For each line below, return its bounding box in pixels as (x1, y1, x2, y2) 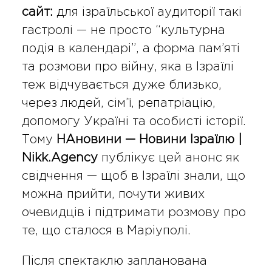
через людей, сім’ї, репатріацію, (21, 98, 216, 109)
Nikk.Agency (21, 152, 98, 164)
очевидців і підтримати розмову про (21, 207, 246, 219)
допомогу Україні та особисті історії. (21, 116, 246, 127)
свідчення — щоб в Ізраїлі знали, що (21, 171, 245, 182)
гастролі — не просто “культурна (21, 25, 225, 36)
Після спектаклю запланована (21, 256, 207, 267)
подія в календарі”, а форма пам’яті (21, 43, 240, 55)
